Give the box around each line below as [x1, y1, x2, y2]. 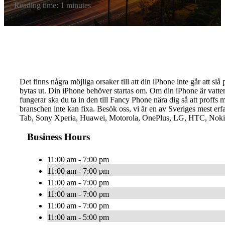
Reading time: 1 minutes [14, 1, 91, 10]
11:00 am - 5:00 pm [47, 213, 109, 222]
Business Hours [27, 132, 90, 143]
